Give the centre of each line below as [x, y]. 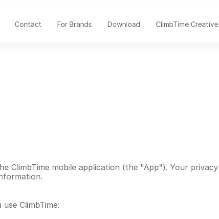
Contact [28, 24]
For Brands [74, 24]
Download [124, 24]
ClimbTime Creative [187, 24]
